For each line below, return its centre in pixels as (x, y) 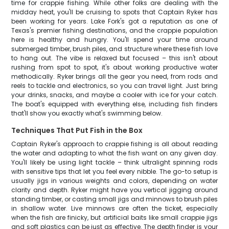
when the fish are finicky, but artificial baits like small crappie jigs (114, 217)
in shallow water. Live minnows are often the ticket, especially (114, 208)
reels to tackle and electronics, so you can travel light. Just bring (114, 86)
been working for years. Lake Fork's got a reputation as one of (114, 21)
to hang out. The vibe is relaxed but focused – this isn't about (114, 58)
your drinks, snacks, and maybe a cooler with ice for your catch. (114, 95)
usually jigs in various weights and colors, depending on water (114, 181)
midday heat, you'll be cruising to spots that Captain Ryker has (114, 12)
